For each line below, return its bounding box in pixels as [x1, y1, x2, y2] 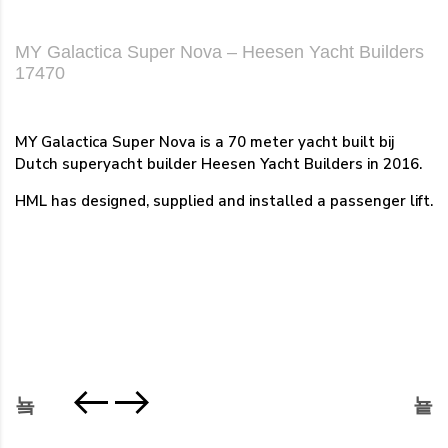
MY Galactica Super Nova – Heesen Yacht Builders [15, 41, 424, 62]
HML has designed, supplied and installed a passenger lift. [15, 190, 433, 211]
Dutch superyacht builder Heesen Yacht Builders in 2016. [15, 153, 422, 174]
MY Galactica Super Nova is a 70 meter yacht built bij [15, 131, 394, 152]
